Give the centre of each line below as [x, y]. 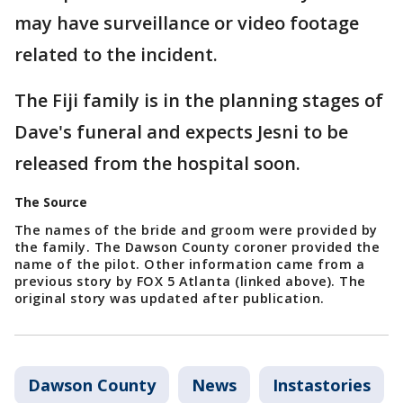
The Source [51, 201]
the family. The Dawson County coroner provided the [197, 246]
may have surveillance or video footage [187, 22]
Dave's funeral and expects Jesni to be [181, 131]
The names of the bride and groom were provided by [196, 229]
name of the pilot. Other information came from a [190, 264]
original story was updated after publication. [172, 298]
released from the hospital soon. [160, 163]
